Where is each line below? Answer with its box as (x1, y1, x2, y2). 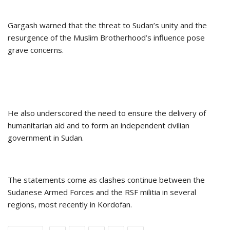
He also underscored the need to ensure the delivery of (8, 108, 206, 119)
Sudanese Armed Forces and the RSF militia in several (8, 187, 196, 198)
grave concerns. (8, 45, 64, 55)
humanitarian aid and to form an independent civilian (8, 120, 189, 131)
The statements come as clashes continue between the (8, 175, 205, 185)
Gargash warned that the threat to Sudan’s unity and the (8, 20, 207, 31)
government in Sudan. (8, 132, 84, 143)
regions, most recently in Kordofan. (8, 199, 132, 210)
